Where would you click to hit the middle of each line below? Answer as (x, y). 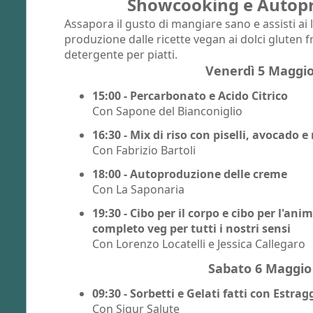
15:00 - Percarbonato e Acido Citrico (191, 95)
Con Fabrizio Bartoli (144, 150)
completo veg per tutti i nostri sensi (191, 228)
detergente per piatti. (121, 54)
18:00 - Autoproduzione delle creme (190, 174)
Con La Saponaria (138, 189)
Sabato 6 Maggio (260, 268)
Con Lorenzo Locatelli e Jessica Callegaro (199, 243)
